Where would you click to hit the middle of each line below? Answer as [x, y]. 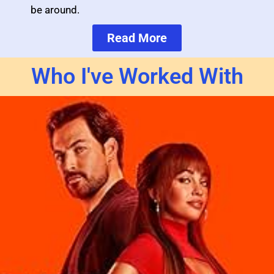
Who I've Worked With [137, 77]
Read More [137, 38]
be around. [55, 10]
